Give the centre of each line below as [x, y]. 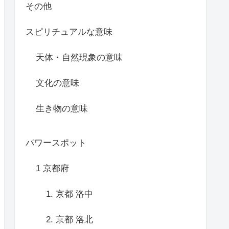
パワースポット [56, 143]
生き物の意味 [62, 108]
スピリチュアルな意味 [69, 32]
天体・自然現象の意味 [79, 57]
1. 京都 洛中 [70, 194]
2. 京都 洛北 [70, 219]
